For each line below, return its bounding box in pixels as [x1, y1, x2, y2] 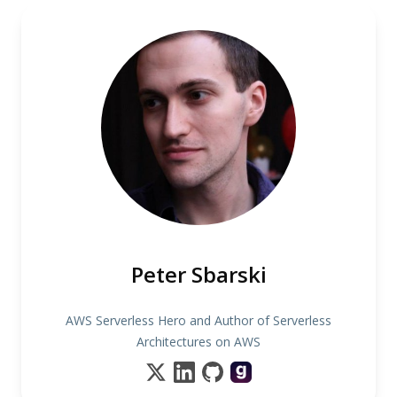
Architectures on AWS [136, 333, 261, 350]
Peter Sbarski [130, 260, 267, 289]
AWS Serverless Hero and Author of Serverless [66, 312, 331, 329]
